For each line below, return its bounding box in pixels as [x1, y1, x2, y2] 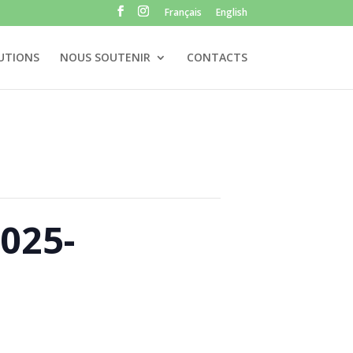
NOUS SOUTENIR [59, 49, 150, 65]
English [215, 6, 247, 19]
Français [164, 6, 202, 19]
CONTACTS [186, 49, 247, 65]
